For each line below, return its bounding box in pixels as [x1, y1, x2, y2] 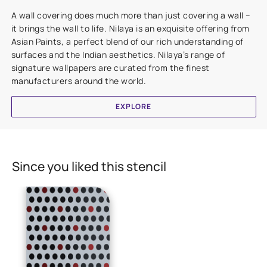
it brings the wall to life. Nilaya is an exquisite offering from [11, 22, 250, 34]
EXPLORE [116, 101, 151, 111]
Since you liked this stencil [12, 157, 167, 175]
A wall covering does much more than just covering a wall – [11, 9, 251, 21]
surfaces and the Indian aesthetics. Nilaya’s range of [11, 48, 225, 60]
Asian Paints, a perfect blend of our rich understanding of [11, 35, 244, 47]
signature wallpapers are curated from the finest [11, 61, 210, 73]
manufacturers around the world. [11, 74, 146, 86]
